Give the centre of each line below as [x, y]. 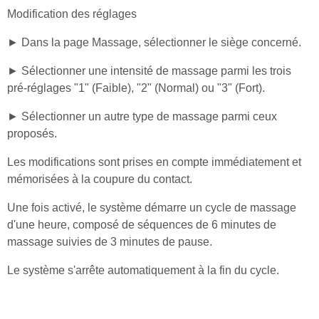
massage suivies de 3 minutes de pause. [110, 241]
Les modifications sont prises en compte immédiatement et [154, 162]
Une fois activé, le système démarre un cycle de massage [152, 207]
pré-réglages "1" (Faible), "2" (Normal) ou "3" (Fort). [136, 88]
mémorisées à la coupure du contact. [100, 179]
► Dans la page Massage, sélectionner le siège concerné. [154, 42]
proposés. [32, 133]
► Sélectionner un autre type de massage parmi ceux [142, 116]
